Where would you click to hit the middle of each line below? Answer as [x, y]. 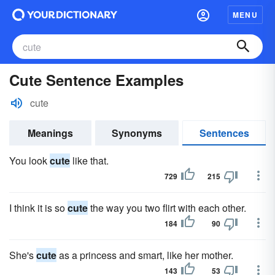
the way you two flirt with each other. [167, 208]
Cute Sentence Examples [96, 80]
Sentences [224, 133]
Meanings [50, 133]
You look [29, 161]
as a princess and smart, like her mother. [145, 255]
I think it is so [38, 208]
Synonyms [137, 133]
